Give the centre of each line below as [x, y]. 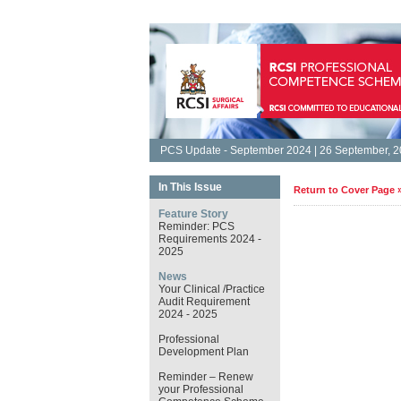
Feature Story [193, 214]
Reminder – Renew [205, 377]
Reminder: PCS [196, 226]
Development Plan [203, 352]
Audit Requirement [204, 302]
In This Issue [190, 187]
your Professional [200, 389]
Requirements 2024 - [209, 239]
